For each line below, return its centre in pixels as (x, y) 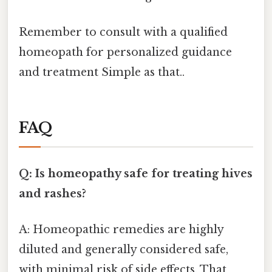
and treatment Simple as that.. (102, 72)
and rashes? (53, 193)
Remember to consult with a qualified (123, 32)
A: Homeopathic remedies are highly (121, 229)
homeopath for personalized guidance (125, 52)
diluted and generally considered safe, (124, 249)
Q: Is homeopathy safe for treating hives (136, 173)
